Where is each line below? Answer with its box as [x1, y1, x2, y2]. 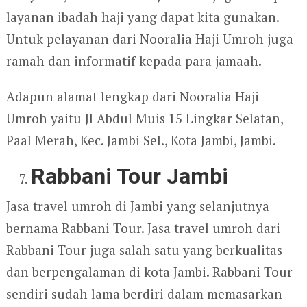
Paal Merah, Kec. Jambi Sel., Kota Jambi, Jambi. [5, 131, 276, 149]
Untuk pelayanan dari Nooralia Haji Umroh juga [5, 29, 293, 47]
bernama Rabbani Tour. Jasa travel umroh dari [5, 219, 280, 236]
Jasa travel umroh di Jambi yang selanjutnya [5, 197, 269, 214]
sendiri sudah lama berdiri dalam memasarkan [5, 284, 282, 302]
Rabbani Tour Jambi [31, 162, 229, 189]
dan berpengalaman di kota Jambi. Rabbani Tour [5, 262, 293, 280]
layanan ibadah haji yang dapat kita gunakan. [5, 8, 279, 25]
